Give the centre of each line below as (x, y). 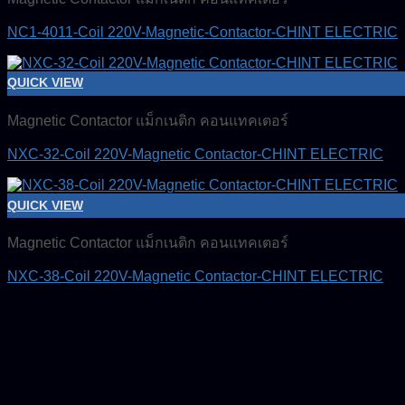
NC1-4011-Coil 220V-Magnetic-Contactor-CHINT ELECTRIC (202, 33)
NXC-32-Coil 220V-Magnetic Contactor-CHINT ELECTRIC (195, 155)
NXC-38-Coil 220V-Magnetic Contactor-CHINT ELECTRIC (195, 277)
